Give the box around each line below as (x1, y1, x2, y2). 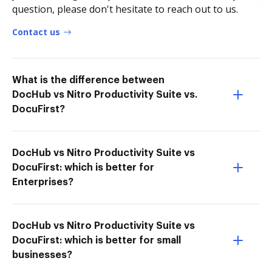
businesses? (12, 250, 72, 260)
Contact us (12, 26, 60, 38)
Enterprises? (12, 177, 73, 187)
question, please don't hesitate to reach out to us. (12, 2, 238, 16)
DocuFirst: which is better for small (12, 236, 181, 245)
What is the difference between (12, 75, 165, 85)
